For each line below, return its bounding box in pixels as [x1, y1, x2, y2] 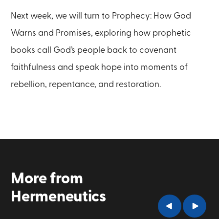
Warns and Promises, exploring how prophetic [11, 28, 192, 37]
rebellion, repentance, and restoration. [11, 80, 161, 88]
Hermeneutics [11, 189, 106, 205]
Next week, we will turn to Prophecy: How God [11, 11, 192, 20]
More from [11, 171, 86, 187]
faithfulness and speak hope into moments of [11, 63, 188, 71]
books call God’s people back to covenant [11, 45, 177, 54]
